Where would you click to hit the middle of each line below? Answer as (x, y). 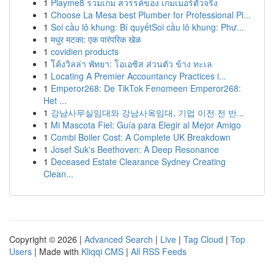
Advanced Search (119, 239)
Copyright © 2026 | (47, 239)
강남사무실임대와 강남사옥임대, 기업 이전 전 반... (147, 113)
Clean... (58, 174)
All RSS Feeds (159, 251)
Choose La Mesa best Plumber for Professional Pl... (151, 15)
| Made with (57, 251)
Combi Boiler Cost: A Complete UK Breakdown (141, 137)
